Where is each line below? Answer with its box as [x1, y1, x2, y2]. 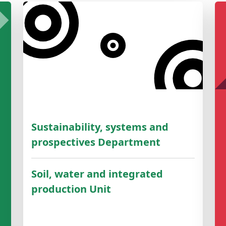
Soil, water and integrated [31, 167, 163, 181]
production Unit [31, 182, 111, 196]
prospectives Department [31, 135, 160, 149]
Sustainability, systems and [31, 120, 168, 134]
